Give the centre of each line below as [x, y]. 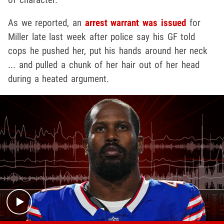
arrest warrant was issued [135, 22]
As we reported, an [46, 22]
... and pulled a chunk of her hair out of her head [104, 64]
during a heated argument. [59, 78]
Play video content [146, 164]
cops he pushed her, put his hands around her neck [108, 50]
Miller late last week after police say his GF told [102, 36]
